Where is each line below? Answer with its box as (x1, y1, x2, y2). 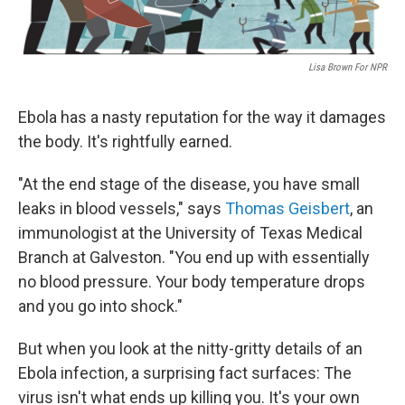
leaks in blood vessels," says (18, 199, 225, 219)
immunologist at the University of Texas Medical (18, 223, 363, 243)
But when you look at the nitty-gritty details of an (18, 339, 363, 359)
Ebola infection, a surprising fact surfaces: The (18, 363, 352, 383)
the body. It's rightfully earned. (18, 132, 232, 152)
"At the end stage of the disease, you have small (18, 174, 360, 194)
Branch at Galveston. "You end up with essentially (18, 248, 370, 268)
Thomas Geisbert (225, 199, 350, 219)
